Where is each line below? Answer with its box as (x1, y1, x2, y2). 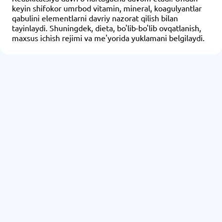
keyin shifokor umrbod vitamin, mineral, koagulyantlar (12, 3, 202, 13)
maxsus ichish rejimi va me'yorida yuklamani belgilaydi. (12, 33, 205, 43)
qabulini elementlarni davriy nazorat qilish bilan (12, 13, 178, 23)
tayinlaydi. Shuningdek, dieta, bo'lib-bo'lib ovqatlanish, (12, 23, 201, 33)
